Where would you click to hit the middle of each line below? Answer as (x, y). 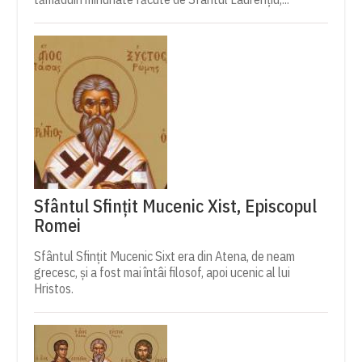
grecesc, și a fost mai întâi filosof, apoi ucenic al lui (162, 272)
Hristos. (54, 288)
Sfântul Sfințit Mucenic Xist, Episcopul (176, 205)
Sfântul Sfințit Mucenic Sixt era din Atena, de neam (165, 256)
